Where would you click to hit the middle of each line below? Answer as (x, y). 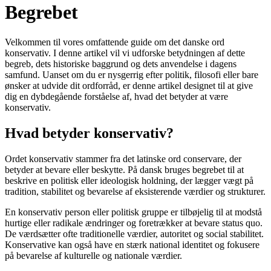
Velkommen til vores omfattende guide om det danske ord (115, 42)
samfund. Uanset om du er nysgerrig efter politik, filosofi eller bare (132, 74)
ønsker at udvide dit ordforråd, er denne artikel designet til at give (129, 85)
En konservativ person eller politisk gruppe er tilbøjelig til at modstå (133, 212)
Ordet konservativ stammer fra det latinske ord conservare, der (123, 158)
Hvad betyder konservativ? (89, 133)
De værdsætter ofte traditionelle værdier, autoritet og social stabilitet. (134, 233)
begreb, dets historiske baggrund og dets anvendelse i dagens (121, 64)
